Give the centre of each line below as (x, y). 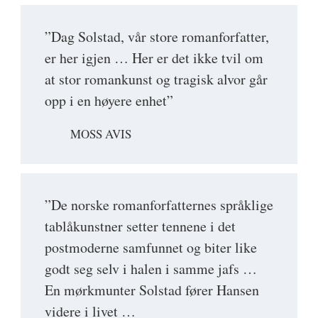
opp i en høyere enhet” (109, 100)
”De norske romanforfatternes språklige (159, 205)
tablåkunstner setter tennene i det (140, 226)
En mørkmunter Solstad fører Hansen (152, 290)
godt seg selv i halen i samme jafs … (151, 269)
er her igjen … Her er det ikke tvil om (154, 58)
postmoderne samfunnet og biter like (151, 248)
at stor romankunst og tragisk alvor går (156, 79)
